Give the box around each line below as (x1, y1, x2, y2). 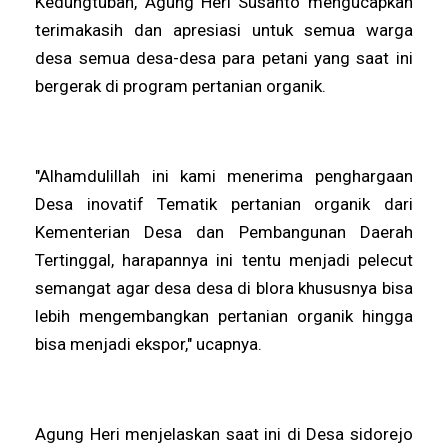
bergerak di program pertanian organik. (35, 75, 331, 96)
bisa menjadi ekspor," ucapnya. (35, 333, 267, 354)
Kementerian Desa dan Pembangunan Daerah (35, 221, 413, 242)
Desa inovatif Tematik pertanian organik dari (35, 193, 413, 214)
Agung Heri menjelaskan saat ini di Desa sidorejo (35, 423, 413, 444)
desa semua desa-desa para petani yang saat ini (35, 47, 413, 68)
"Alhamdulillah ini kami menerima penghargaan (35, 165, 413, 186)
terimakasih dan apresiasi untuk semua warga (35, 19, 413, 40)
